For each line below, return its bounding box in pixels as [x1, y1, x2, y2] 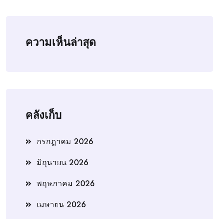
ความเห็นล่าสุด [25, 34, 96, 50]
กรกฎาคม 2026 [37, 135, 93, 147]
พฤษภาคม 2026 [37, 177, 95, 189]
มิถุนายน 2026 [37, 156, 88, 168]
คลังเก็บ [25, 107, 62, 123]
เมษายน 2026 [37, 198, 86, 210]
